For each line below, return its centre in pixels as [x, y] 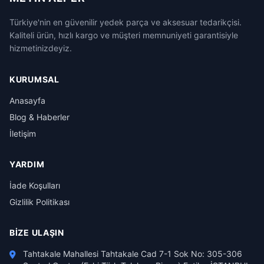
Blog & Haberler [39, 117]
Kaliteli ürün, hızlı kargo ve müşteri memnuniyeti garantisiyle [124, 35]
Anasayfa [27, 100]
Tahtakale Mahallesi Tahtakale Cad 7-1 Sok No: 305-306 [133, 254]
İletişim [23, 133]
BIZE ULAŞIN [37, 232]
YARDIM [27, 164]
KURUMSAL [34, 79]
